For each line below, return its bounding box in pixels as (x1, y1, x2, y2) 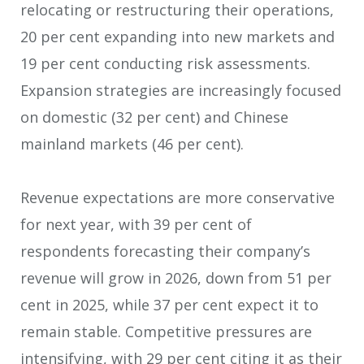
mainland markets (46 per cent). (20, 133, 244, 154)
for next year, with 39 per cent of (20, 214, 252, 235)
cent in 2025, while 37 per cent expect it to (20, 295, 318, 315)
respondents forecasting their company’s (20, 241, 310, 262)
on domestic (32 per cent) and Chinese (20, 106, 288, 127)
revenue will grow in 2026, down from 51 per (20, 268, 331, 288)
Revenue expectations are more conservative (20, 188, 335, 208)
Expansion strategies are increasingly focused (20, 80, 341, 100)
